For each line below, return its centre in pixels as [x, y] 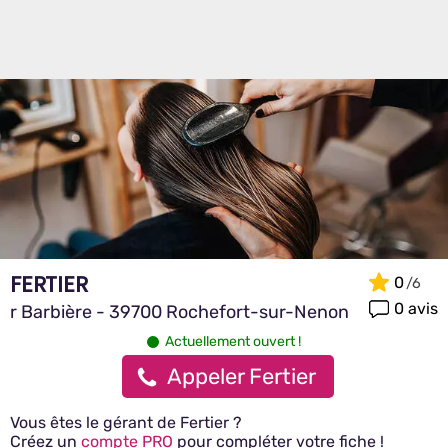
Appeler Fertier [241, 376]
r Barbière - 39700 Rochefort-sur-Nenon [179, 312]
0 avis [416, 308]
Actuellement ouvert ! [233, 341]
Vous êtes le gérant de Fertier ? [126, 422]
